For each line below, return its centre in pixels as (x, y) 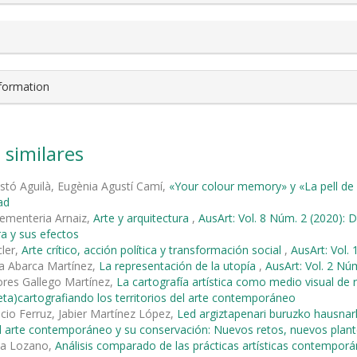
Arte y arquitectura (143, 218)
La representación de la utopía (179, 265)
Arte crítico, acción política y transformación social (153, 249)
